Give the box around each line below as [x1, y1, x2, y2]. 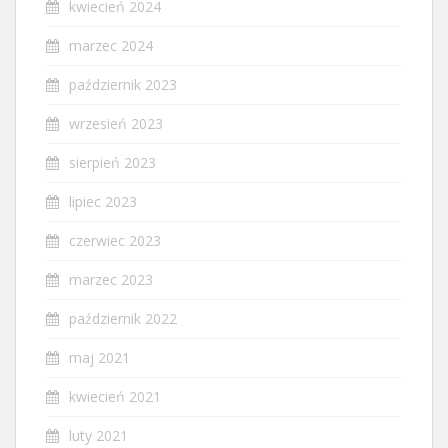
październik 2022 [69, 308, 177, 328]
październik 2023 [69, 74, 177, 94]
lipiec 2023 [69, 191, 137, 211]
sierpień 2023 [69, 152, 156, 172]
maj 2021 [69, 347, 130, 367]
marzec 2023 [69, 269, 153, 289]
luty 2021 [69, 425, 128, 445]
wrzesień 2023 [69, 113, 163, 133]
